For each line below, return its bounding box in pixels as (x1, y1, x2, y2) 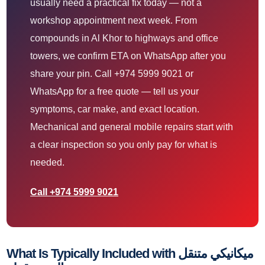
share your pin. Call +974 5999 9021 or (30, 69, 193, 79)
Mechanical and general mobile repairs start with (30, 122, 233, 132)
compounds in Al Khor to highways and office (30, 33, 218, 44)
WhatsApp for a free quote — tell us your (30, 86, 199, 97)
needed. (30, 157, 64, 168)
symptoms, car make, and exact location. (30, 104, 199, 115)
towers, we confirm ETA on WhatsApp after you (30, 51, 226, 62)
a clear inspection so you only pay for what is (30, 140, 217, 150)
